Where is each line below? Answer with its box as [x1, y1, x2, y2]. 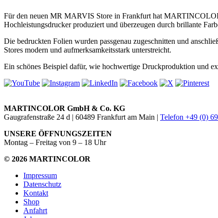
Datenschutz [23, 180, 61, 188]
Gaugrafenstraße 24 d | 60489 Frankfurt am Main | [4, 112, 160, 121]
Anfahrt [23, 206, 47, 215]
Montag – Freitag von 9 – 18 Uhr [4, 138, 106, 146]
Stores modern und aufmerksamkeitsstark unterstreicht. [4, 45, 171, 54]
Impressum [23, 171, 57, 180]
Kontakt [23, 188, 48, 197]
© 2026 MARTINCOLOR [4, 154, 91, 163]
